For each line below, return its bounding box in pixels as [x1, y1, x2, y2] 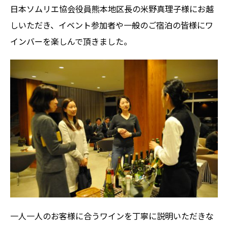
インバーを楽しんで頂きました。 [10, 35, 132, 47]
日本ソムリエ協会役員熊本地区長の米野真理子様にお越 [10, 2, 214, 15]
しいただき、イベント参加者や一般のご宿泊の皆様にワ [10, 18, 213, 31]
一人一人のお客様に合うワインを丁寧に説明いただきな [10, 210, 214, 222]
